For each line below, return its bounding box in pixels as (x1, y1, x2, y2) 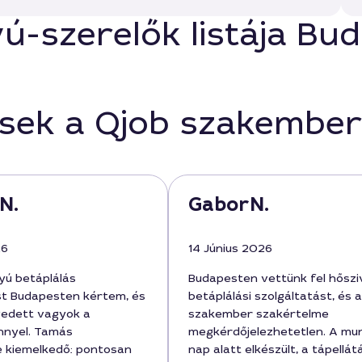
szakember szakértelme (188, 306, 329, 321)
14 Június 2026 (188, 241, 272, 255)
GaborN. (188, 192, 269, 217)
